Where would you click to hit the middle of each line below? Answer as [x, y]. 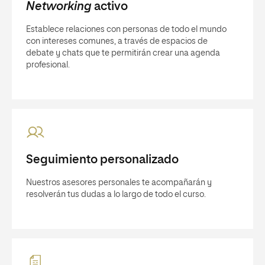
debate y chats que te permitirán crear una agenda [123, 53]
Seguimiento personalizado [102, 160]
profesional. [48, 65]
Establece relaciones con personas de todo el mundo [126, 30]
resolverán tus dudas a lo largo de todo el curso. [116, 195]
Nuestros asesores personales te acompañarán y [119, 183]
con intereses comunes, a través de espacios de [117, 41]
